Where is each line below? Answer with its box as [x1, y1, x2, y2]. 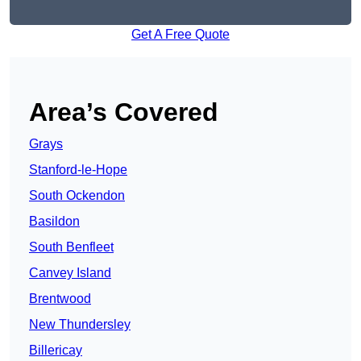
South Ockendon [29, 189, 125, 203]
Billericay [29, 343, 82, 358]
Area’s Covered [29, 98, 218, 127]
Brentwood [29, 292, 91, 306]
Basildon [29, 214, 80, 229]
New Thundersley [29, 317, 131, 332]
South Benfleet [29, 240, 114, 255]
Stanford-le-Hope [29, 163, 127, 177]
